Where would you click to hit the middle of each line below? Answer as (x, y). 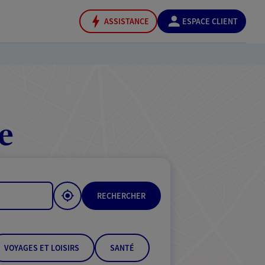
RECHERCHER (121, 196)
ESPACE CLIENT (210, 21)
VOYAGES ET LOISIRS (42, 248)
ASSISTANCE (127, 21)
